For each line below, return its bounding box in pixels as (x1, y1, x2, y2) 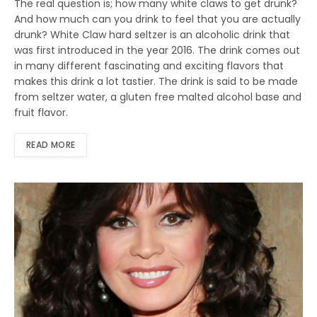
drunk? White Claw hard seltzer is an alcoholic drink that (14, 28, 290, 42)
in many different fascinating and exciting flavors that (14, 59, 284, 74)
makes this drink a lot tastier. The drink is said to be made (14, 74, 298, 89)
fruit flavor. (14, 105, 68, 120)
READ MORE (26, 139, 76, 151)
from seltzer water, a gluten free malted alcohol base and (14, 90, 301, 105)
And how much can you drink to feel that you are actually (14, 12, 301, 27)
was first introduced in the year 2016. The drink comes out (14, 43, 300, 58)
